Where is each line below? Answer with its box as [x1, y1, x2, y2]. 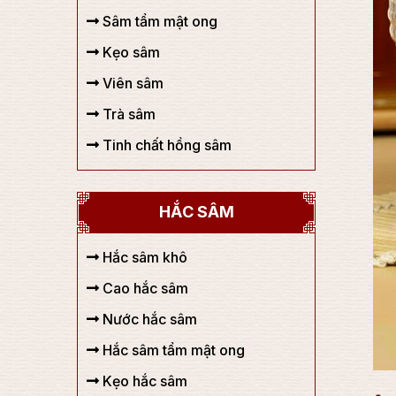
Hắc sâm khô [99, 248, 187, 266]
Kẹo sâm [99, 43, 160, 61]
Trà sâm [99, 105, 156, 123]
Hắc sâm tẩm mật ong [99, 341, 245, 359]
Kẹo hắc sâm [99, 372, 187, 390]
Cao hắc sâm [99, 279, 188, 297]
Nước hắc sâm [99, 310, 197, 328]
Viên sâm [99, 74, 164, 92]
